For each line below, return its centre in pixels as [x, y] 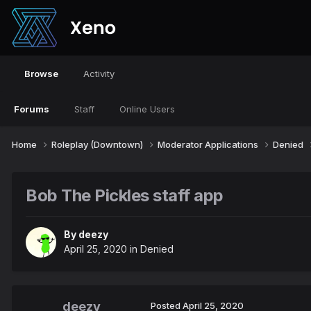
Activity [99, 74]
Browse [41, 74]
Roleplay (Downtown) [98, 144]
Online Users [147, 109]
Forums [32, 109]
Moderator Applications [209, 144]
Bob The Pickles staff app [125, 195]
